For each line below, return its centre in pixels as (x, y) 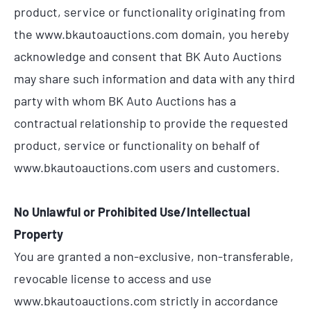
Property (39, 234)
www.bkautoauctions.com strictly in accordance (146, 300)
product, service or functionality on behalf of (137, 145)
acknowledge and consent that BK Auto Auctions (148, 57)
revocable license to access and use (113, 278)
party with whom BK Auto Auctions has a (125, 101)
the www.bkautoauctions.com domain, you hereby (151, 34)
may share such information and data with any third (154, 79)
